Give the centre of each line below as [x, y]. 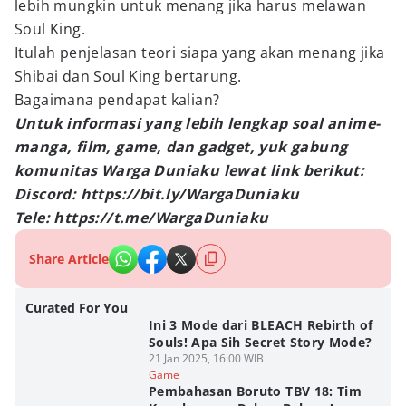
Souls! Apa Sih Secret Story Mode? [260, 342]
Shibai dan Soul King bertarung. [128, 76]
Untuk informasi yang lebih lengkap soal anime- [198, 123]
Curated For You [77, 308]
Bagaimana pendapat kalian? [117, 100]
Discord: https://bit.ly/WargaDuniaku [157, 194]
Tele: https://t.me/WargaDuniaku [142, 217]
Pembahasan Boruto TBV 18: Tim [255, 391]
